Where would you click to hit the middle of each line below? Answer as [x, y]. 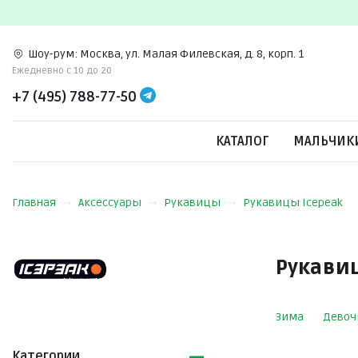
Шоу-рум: [53, 54]
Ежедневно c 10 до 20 [62, 70]
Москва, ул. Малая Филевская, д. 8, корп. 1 [192, 54]
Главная [34, 203]
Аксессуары [110, 203]
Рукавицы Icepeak [293, 203]
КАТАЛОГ [243, 141]
